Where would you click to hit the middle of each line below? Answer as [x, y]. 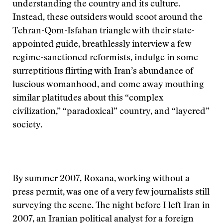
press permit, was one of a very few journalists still [111, 193]
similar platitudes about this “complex [88, 99]
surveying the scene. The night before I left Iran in [111, 206]
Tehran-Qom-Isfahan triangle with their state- [104, 31]
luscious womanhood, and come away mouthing [108, 85]
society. [27, 125]
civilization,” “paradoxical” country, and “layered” [111, 112]
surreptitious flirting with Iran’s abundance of [103, 72]
